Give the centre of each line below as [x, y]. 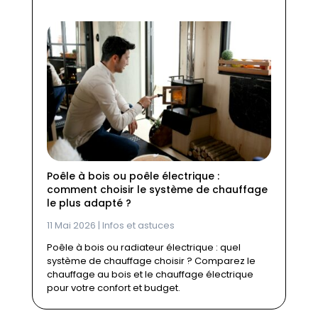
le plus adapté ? [89, 203]
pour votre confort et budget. [113, 288]
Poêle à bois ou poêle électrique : [133, 176]
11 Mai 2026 [71, 226]
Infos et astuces [138, 226]
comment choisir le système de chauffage [157, 190]
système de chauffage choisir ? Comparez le [151, 261]
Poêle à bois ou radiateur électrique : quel [143, 248]
